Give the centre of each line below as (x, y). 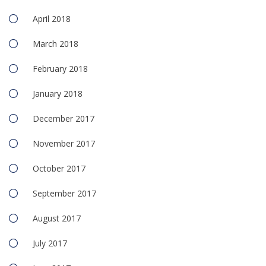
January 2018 (58, 94)
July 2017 (50, 243)
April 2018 (52, 19)
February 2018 (60, 69)
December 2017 (64, 119)
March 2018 (56, 44)
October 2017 (59, 169)
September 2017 (64, 194)
